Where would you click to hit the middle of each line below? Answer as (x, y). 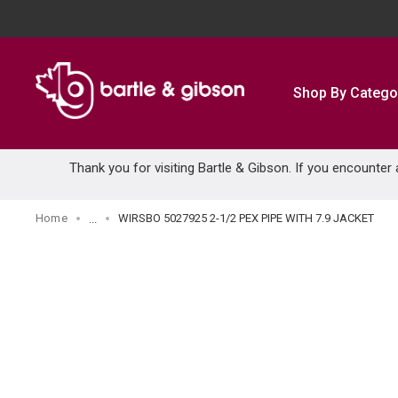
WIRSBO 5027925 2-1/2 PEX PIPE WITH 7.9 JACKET (246, 218)
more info (116, 236)
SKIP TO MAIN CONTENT (125, 24)
